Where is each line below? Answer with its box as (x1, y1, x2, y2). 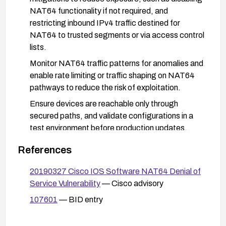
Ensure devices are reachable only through (30, 99, 178, 108)
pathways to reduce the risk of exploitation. (30, 83, 181, 92)
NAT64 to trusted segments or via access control (30, 30, 204, 39)
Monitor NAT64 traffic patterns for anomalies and (30, 59, 203, 68)
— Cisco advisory (100, 179, 163, 188)
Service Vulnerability (30, 179, 100, 188)
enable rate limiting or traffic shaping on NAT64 (30, 71, 195, 80)
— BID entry (58, 195, 103, 204)
